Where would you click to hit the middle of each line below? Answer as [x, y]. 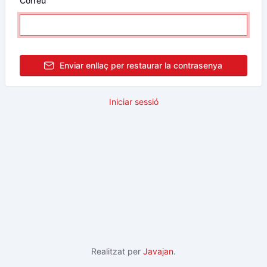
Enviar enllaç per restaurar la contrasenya [141, 65]
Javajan [158, 251]
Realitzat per [117, 251]
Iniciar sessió [133, 102]
